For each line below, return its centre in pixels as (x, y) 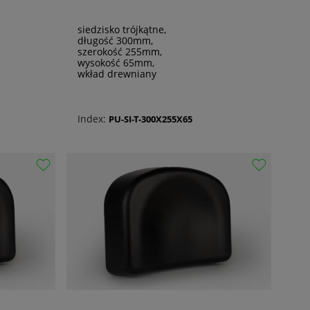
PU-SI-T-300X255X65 (151, 119)
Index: (92, 119)
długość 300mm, (115, 41)
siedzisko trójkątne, (122, 30)
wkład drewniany (117, 74)
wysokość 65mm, (116, 63)
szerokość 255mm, (120, 52)
